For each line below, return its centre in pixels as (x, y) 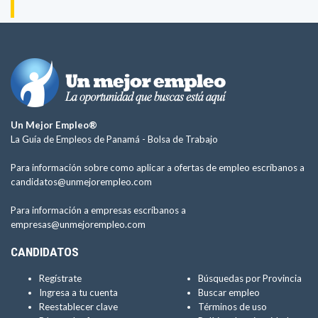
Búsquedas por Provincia (250, 278)
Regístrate (60, 278)
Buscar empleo (229, 292)
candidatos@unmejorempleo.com (81, 182)
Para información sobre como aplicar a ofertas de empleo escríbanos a (158, 168)
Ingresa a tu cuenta (78, 292)
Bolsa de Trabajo (183, 139)
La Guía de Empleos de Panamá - (79, 139)
